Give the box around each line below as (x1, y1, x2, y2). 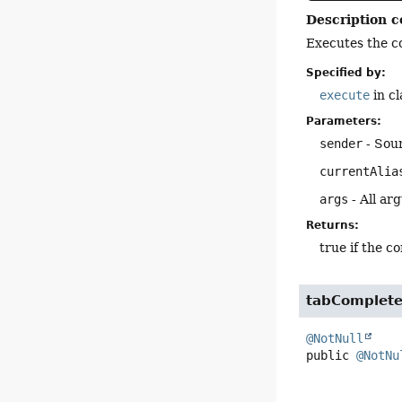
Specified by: (306, 66, 387, 80)
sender (319, 136, 363, 152)
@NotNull (306, 330, 364, 345)
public (306, 347, 350, 363)
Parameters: (306, 115, 382, 128)
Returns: (306, 219, 360, 232)
